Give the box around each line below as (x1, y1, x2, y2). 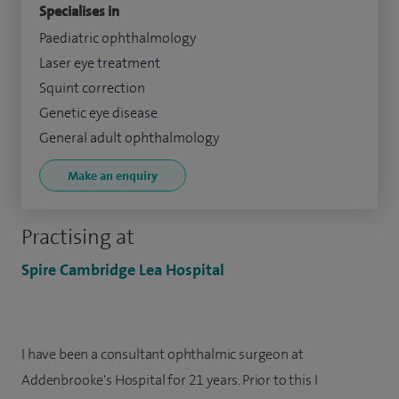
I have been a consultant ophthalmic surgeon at (21, 344, 304, 363)
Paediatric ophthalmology (39, 28, 196, 47)
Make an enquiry (68, 167, 158, 183)
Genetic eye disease (39, 102, 158, 122)
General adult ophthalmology (39, 127, 219, 147)
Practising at (21, 222, 134, 251)
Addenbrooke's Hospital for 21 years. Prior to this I (21, 370, 318, 389)
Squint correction (39, 77, 145, 97)
